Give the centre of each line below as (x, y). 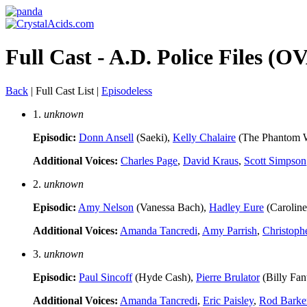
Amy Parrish (230, 230)
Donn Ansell (106, 137)
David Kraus (211, 160)
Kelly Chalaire (204, 137)
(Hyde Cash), (164, 277)
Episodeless (127, 90)
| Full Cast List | (65, 90)
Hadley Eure (236, 207)
